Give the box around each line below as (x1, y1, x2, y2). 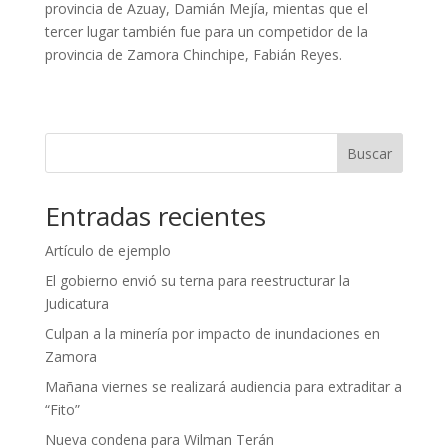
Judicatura (44, 293, 109, 313)
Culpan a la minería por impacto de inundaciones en (44, 323, 380, 343)
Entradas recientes (44, 197, 266, 234)
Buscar (347, 143, 393, 163)
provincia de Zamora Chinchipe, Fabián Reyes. (44, 44, 342, 64)
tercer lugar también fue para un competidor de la (44, 21, 368, 41)
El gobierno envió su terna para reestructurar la (44, 270, 350, 290)
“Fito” (44, 399, 80, 419)
